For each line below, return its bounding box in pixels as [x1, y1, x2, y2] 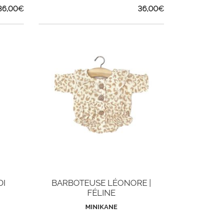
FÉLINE [87, 188, 116, 198]
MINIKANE [85, 203, 118, 211]
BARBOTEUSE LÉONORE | [52, 178, 152, 188]
